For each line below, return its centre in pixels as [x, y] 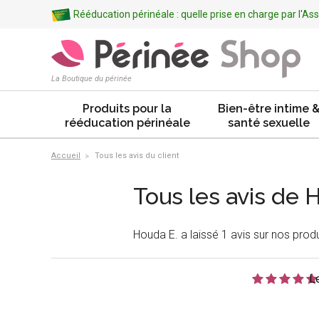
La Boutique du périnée [91, 79]
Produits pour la [127, 109]
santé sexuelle [269, 123]
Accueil [66, 156]
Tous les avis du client [136, 156]
